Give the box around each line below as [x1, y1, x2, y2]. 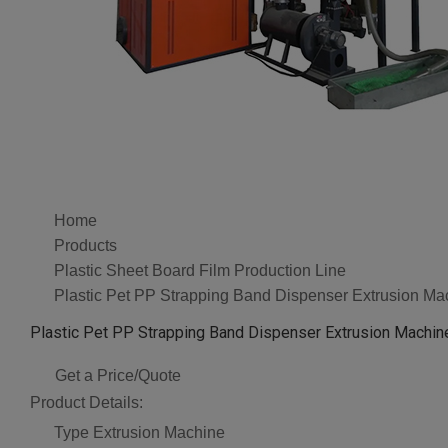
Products [54, 237, 117, 255]
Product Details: [30, 393, 143, 411]
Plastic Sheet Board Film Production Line [54, 261, 346, 279]
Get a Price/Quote [55, 366, 181, 384]
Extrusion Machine [93, 424, 225, 442]
